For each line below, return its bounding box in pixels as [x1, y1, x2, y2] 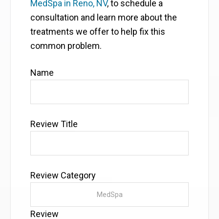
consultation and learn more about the [30, 12, 177, 23]
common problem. [30, 41, 102, 51]
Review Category [30, 170, 96, 181]
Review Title [30, 119, 78, 130]
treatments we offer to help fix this [30, 26, 166, 37]
